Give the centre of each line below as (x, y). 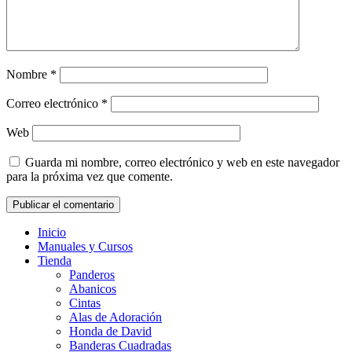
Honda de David (110, 331)
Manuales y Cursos (85, 246)
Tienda (55, 260)
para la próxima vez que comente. (90, 176)
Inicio (52, 232)
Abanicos (93, 288)
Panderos (92, 274)
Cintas (85, 302)
